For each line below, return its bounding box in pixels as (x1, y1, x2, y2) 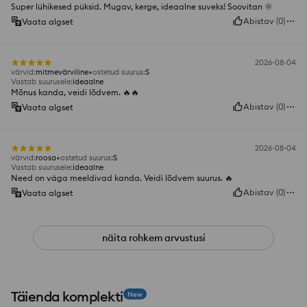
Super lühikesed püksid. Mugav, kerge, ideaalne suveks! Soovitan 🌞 (11, 1, 273, 12)
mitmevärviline (36, 67, 88, 77)
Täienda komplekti (11, 288, 123, 306)
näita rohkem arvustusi (101, 232, 206, 245)
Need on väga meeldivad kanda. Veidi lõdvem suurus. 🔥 (11, 173, 233, 184)
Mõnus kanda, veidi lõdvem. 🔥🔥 (11, 87, 139, 98)
